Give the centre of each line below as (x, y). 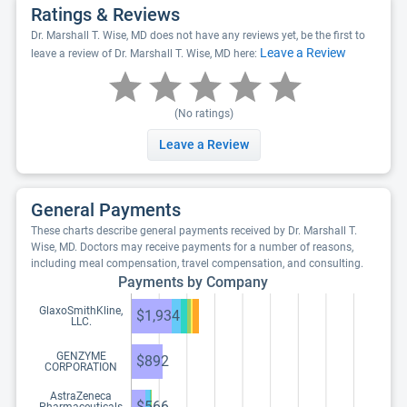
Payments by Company (193, 282)
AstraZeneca (81, 396)
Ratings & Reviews (105, 15)
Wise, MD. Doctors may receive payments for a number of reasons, (192, 247)
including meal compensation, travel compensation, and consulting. (197, 263)
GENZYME (81, 356)
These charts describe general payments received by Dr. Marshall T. (194, 231)
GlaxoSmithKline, (81, 311)
